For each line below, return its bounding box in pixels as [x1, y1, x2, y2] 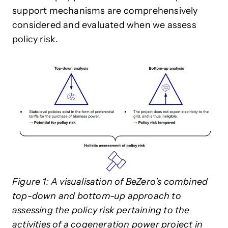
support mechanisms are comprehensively [12, 5, 198, 17]
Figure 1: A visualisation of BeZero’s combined [12, 176, 208, 188]
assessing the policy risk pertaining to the [12, 205, 190, 216]
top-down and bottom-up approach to [12, 190, 181, 202]
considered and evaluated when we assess [12, 19, 196, 31]
